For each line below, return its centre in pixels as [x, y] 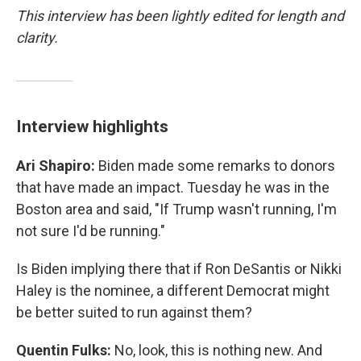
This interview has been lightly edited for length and [180, 16]
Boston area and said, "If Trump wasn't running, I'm [176, 209]
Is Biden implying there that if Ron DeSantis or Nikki [179, 269]
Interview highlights [92, 126]
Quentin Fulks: [65, 350]
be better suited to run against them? [134, 312]
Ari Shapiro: [56, 166]
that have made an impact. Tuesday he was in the [173, 187]
